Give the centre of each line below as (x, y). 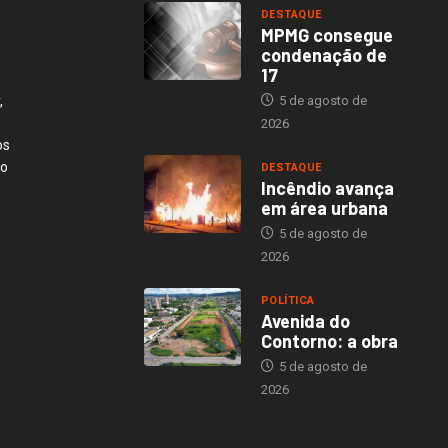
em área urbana (324, 208)
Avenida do (305, 321)
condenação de (323, 55)
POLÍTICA (287, 301)
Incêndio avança (327, 188)
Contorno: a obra (329, 341)
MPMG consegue (326, 35)
